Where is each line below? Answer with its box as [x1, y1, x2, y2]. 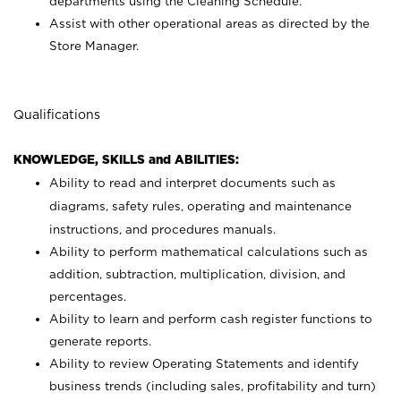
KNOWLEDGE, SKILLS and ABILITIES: [13, 153, 239, 166]
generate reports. [49, 335, 151, 347]
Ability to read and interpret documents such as [49, 176, 336, 189]
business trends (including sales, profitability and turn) [49, 380, 376, 392]
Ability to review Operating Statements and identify [49, 357, 359, 370]
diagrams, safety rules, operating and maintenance [49, 200, 352, 212]
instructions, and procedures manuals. [49, 223, 276, 235]
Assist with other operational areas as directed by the [49, 17, 370, 30]
